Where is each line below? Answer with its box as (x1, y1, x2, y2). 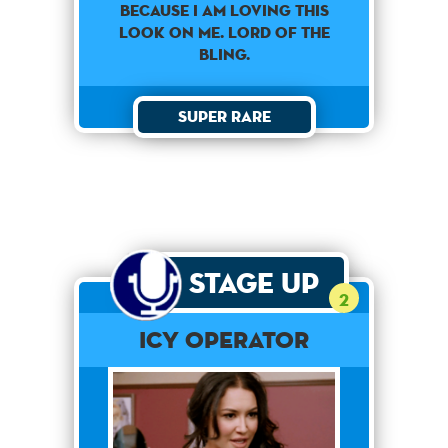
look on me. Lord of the (118, 21, 330, 43)
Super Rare (177, 105, 271, 127)
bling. (198, 43, 250, 65)
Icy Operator (139, 324, 309, 354)
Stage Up (188, 264, 319, 300)
